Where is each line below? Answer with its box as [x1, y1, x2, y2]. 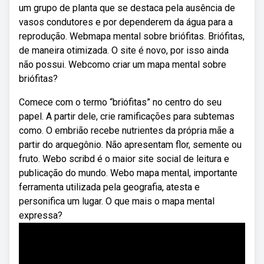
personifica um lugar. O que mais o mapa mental [19, 196, 214, 207]
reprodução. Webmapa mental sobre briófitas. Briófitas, [19, 31, 245, 42]
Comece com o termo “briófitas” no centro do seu [19, 97, 222, 108]
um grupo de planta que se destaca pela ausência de [19, 2, 235, 14]
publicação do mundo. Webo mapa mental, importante [19, 167, 237, 179]
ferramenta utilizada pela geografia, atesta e [19, 181, 200, 193]
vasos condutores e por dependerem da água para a [19, 16, 233, 28]
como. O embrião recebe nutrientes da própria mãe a [19, 125, 234, 136]
